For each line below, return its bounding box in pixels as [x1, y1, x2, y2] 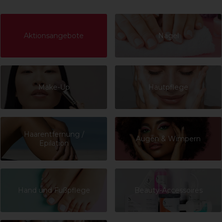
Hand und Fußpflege [17, 186, 90, 195]
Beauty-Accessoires [134, 186, 203, 195]
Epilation [39, 139, 69, 148]
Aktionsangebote [24, 31, 84, 41]
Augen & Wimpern [136, 134, 201, 144]
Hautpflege [148, 83, 188, 92]
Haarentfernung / [23, 130, 84, 139]
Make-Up [38, 83, 70, 92]
